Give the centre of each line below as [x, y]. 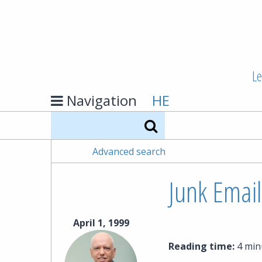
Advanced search [129, 151]
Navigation [102, 101]
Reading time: [201, 247]
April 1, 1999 [101, 223]
